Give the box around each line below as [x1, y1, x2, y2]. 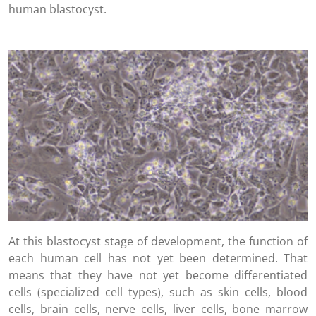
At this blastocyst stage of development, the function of [8, 233, 308, 250]
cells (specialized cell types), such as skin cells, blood [8, 284, 308, 300]
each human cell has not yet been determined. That [8, 250, 308, 267]
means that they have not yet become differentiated [8, 267, 308, 284]
